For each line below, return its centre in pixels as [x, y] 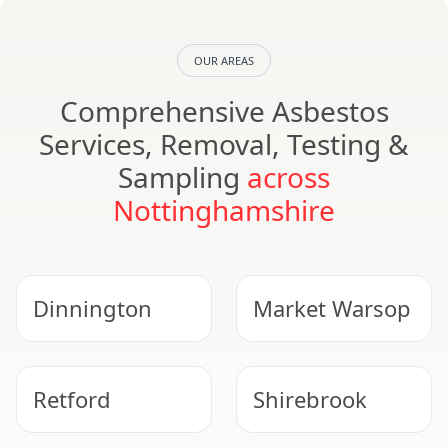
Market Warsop [332, 308]
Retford [72, 399]
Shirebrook [310, 399]
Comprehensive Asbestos [224, 111]
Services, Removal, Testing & [224, 144]
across [288, 177]
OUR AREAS [224, 61]
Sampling [182, 177]
